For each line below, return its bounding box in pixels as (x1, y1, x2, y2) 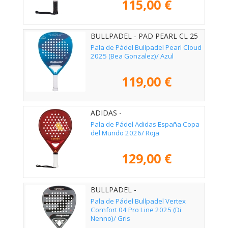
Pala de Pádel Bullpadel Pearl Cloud (91, 42, 202, 52)
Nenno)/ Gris (91, 214, 130, 223)
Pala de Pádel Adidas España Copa (91, 119, 199, 129)
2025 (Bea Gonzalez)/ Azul (91, 51, 174, 61)
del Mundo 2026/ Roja (91, 128, 159, 137)
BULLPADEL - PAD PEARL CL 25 (91, 31, 198, 41)
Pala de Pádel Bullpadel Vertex (91, 196, 186, 206)
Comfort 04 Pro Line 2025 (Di (91, 205, 181, 215)
